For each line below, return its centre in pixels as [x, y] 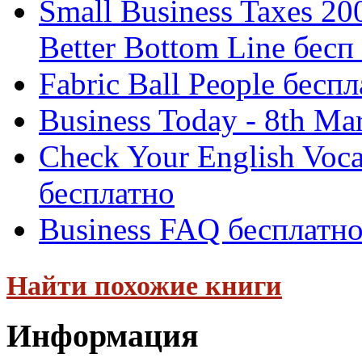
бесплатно [107, 193]
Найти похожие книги [144, 285]
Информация [103, 335]
